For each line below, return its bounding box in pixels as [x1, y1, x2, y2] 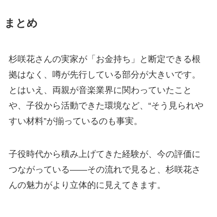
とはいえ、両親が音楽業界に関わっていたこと [8, 85, 192, 95]
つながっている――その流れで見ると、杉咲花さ [8, 164, 201, 174]
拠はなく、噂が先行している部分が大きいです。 [8, 70, 201, 80]
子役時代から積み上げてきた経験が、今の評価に [8, 149, 201, 159]
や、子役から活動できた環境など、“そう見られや [8, 101, 203, 111]
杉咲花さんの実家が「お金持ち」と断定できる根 [8, 54, 201, 64]
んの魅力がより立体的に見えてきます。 [8, 180, 166, 190]
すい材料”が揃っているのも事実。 [8, 116, 142, 126]
